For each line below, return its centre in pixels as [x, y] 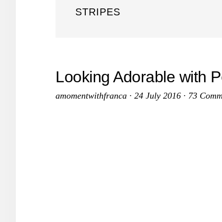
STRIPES [98, 12]
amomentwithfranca [91, 96]
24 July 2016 [158, 96]
